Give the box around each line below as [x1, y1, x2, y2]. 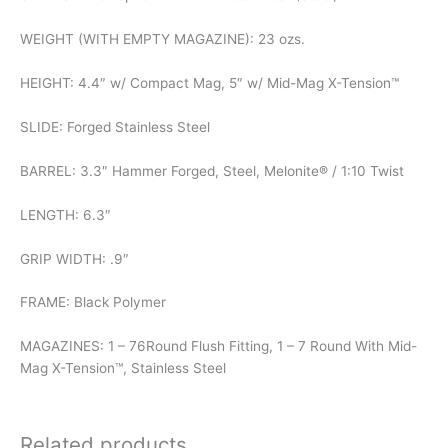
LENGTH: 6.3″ [20, 206, 111, 223]
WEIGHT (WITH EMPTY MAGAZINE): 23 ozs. [20, 31, 305, 48]
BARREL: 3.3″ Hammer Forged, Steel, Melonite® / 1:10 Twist [20, 162, 404, 179]
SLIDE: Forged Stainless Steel [20, 118, 210, 135]
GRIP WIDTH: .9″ [20, 250, 129, 267]
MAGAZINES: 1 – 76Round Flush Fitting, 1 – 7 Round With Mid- [20, 338, 417, 355]
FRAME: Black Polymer [20, 294, 166, 311]
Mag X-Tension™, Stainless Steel [20, 360, 226, 377]
